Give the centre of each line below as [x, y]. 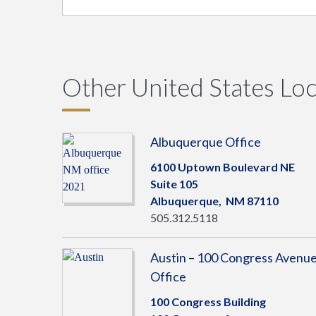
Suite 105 [174, 184]
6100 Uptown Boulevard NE [223, 167]
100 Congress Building [208, 302]
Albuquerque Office [206, 142]
